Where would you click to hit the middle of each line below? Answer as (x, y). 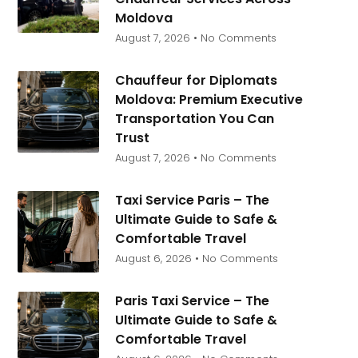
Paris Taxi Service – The (192, 301)
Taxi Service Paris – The (192, 200)
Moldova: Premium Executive (209, 99)
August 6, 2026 (155, 259)
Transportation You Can (194, 119)
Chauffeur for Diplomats (196, 80)
